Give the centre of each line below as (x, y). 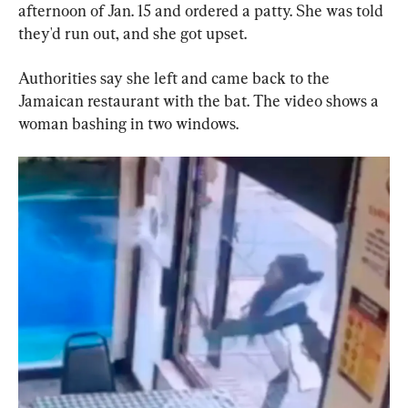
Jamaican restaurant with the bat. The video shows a (200, 101)
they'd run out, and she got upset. (133, 34)
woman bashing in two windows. (128, 124)
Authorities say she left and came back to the (176, 78)
